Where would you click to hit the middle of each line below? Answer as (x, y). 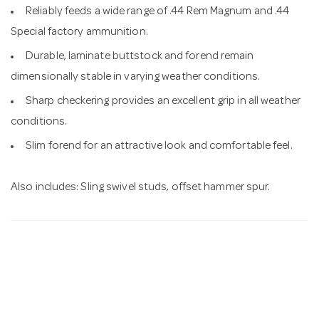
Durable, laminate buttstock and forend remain (140, 57)
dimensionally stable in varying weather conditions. (136, 77)
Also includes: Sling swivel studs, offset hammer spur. (141, 188)
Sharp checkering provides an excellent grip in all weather (163, 101)
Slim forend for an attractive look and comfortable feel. (159, 146)
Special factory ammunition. (79, 32)
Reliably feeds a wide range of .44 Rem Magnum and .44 (158, 12)
